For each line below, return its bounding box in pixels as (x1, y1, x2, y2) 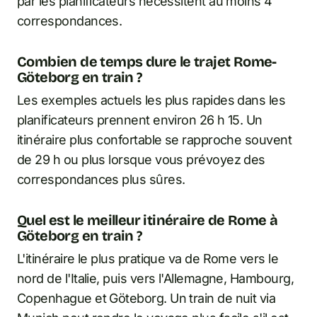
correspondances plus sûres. (17, 172, 185, 188)
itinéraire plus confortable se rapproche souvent (17, 132, 292, 148)
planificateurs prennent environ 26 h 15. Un (17, 113, 263, 128)
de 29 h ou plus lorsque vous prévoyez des (17, 152, 265, 168)
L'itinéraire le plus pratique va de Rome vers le (17, 251, 279, 267)
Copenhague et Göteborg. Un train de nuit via (17, 291, 276, 306)
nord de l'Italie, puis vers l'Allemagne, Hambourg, (17, 271, 294, 287)
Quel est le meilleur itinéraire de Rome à (17, 212, 278, 229)
